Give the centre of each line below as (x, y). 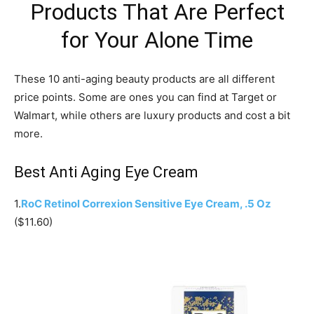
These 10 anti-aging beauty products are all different (144, 79)
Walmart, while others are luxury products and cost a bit (152, 115)
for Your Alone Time (157, 40)
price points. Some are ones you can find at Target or (145, 97)
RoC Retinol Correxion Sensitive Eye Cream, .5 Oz (146, 204)
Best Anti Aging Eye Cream (106, 172)
